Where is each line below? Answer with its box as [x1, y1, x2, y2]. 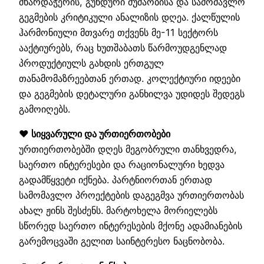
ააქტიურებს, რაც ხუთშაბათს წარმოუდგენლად [19, 42, 227, 54]
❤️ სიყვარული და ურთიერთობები [19, 128, 170, 140]
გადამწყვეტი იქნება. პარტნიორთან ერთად [19, 174, 212, 186]
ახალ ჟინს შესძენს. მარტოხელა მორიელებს [19, 204, 217, 217]
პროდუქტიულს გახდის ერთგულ [19, 57, 164, 70]
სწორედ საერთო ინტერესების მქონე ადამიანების [19, 220, 242, 232]
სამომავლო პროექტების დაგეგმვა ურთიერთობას [19, 189, 244, 202]
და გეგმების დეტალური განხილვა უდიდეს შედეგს [19, 88, 245, 100]
